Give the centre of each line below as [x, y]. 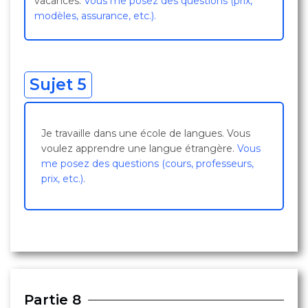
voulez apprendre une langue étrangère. [139, 148]
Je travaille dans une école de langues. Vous [146, 133]
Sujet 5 [58, 85]
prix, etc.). [63, 179]
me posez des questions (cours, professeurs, [147, 164]
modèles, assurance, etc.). [95, 16]
